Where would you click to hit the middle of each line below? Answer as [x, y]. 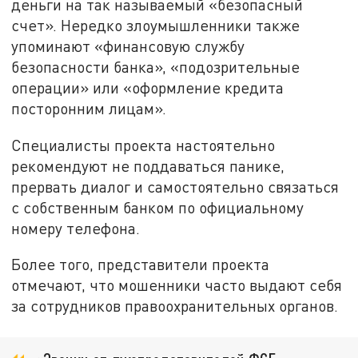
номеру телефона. [76, 228]
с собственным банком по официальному [158, 207]
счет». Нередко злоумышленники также [156, 26]
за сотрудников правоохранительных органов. [175, 306]
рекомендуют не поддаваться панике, [148, 165]
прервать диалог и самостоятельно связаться [175, 186]
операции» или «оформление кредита [148, 88]
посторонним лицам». [89, 109]
